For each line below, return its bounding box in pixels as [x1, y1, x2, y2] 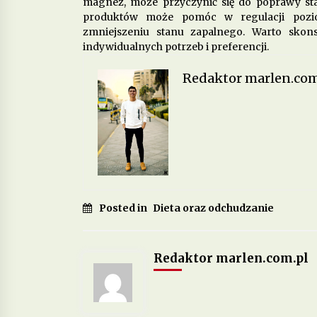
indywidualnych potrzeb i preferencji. [83, 40, 269, 53]
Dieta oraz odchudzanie [153, 201, 274, 214]
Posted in [99, 201, 149, 214]
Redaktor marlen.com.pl [154, 250, 309, 266]
